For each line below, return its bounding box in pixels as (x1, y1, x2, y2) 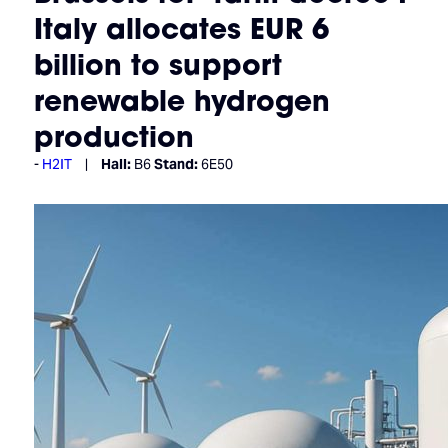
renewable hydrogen (33, 82, 330, 120)
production (33, 118, 194, 156)
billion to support (33, 46, 282, 84)
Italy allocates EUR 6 (33, 10, 329, 48)
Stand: (153, 155, 198, 174)
